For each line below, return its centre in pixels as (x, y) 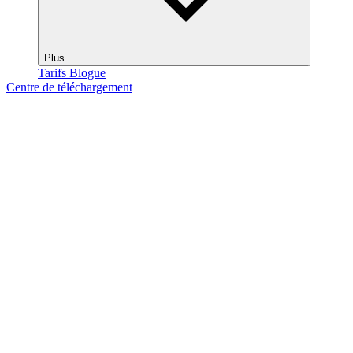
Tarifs (52, 73)
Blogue (87, 73)
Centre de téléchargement (69, 87)
